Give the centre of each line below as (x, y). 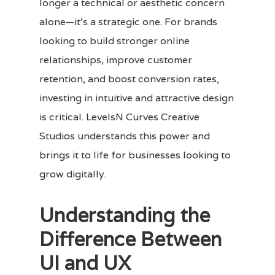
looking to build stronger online (114, 41)
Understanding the (125, 215)
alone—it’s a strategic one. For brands (128, 22)
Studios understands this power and (125, 136)
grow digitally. (73, 174)
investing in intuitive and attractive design (137, 98)
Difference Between (130, 239)
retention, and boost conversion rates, (129, 79)
